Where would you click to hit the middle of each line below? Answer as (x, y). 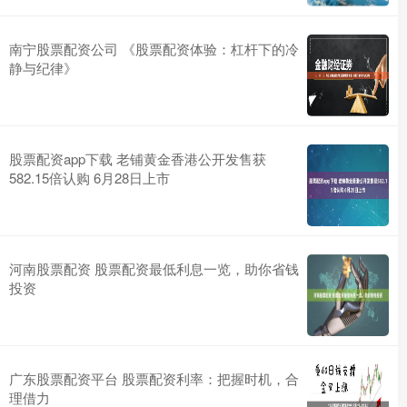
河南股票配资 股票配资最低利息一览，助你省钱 (154, 268)
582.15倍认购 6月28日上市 (89, 177)
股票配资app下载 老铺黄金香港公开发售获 (138, 158)
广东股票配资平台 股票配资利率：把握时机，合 (154, 378)
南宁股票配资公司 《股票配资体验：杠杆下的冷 (154, 48)
